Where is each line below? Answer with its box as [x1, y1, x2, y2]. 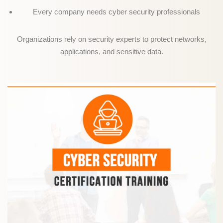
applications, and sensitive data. [60, 47, 163, 56]
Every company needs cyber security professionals [33, 7, 200, 16]
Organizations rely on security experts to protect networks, [16, 35, 207, 43]
